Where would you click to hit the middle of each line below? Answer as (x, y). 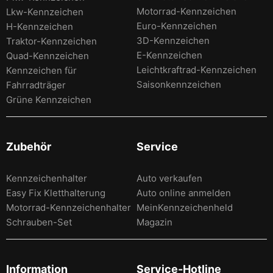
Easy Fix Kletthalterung (56, 193)
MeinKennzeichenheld (185, 207)
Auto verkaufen (169, 178)
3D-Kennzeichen (173, 40)
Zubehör (29, 146)
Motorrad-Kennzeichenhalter (69, 207)
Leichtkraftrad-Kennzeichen (197, 69)
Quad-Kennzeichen (48, 55)
